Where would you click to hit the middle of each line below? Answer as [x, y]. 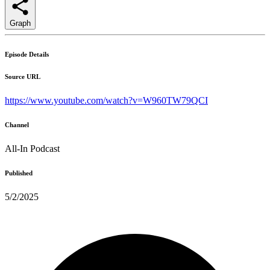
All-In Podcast [32, 148]
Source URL [23, 76]
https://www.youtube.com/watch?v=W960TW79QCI [106, 100]
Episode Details [27, 54]
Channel [17, 124]
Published [19, 173]
